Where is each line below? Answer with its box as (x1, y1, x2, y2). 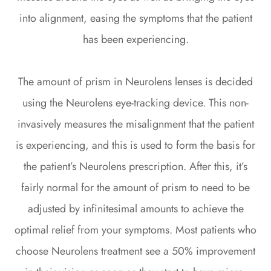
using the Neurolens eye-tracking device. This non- (22, 94, 249, 111)
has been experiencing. (82, 31, 189, 47)
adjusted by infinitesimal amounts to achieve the (27, 200, 244, 217)
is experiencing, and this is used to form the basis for (16, 137, 255, 153)
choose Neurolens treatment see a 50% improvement (16, 243, 255, 259)
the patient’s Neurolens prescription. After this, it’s (24, 158, 247, 174)
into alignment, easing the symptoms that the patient (19, 10, 252, 26)
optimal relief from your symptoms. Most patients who (15, 221, 256, 238)
